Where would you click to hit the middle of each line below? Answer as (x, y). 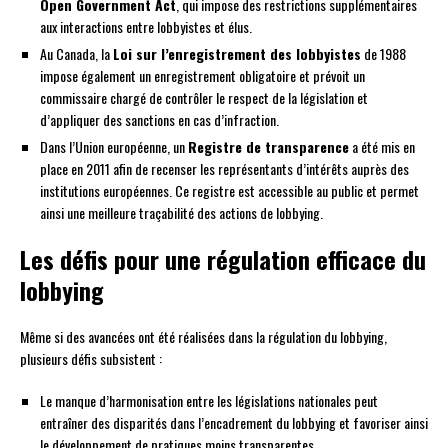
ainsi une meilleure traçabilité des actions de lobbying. (181, 212)
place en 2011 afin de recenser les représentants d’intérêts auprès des (224, 168)
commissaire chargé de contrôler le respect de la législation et (204, 97)
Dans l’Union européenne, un (114, 146)
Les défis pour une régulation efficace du (223, 258)
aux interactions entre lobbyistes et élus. (146, 26)
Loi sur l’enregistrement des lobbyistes (237, 53)
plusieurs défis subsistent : (91, 358)
